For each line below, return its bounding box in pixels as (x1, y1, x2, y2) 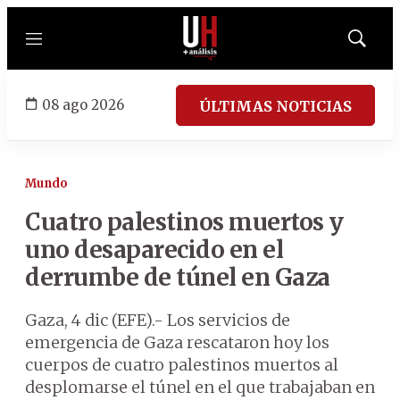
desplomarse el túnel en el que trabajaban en (25, 377, 375, 397)
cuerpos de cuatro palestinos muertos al (25, 354, 338, 375)
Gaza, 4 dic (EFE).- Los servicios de (25, 310, 290, 330)
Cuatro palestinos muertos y (25, 207, 344, 237)
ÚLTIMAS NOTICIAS (199, 96, 352, 115)
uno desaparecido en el (25, 235, 283, 264)
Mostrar (355, 37, 396, 51)
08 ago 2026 (42, 96, 124, 113)
